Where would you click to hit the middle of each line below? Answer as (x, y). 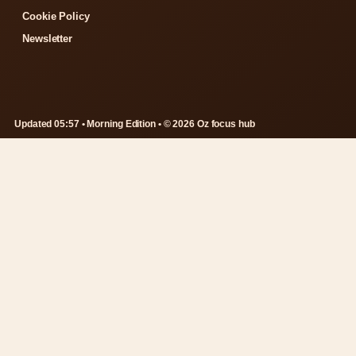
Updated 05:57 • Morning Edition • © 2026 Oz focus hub (135, 124)
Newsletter (47, 38)
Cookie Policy (56, 16)
